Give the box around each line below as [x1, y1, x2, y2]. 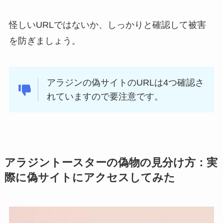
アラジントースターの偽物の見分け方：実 [4, 157, 218, 169]
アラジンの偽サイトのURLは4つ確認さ [47, 78, 205, 88]
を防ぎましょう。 [8, 36, 81, 46]
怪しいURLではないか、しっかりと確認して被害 [8, 20, 206, 30]
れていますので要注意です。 [47, 92, 164, 102]
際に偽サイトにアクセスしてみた [4, 172, 175, 184]
